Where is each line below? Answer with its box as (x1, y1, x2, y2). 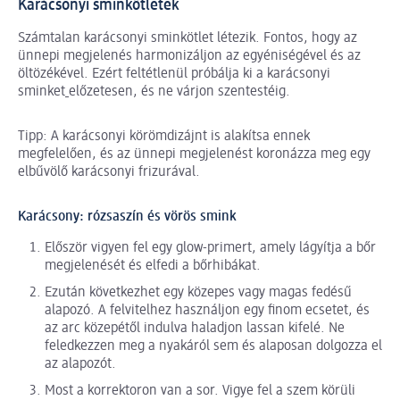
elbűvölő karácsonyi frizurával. (18, 165, 200, 180)
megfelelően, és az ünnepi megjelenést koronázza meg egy (18, 147, 371, 162)
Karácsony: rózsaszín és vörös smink (18, 210, 237, 225)
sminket (18, 85, 65, 100)
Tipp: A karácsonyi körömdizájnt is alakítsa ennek (18, 129, 310, 145)
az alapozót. (45, 357, 116, 372)
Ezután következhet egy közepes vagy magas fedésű (45, 286, 352, 301)
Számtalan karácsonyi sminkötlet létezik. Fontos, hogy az (18, 31, 357, 46)
